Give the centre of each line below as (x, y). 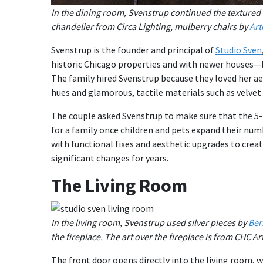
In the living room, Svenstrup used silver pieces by (150, 222)
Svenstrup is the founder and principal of (133, 50)
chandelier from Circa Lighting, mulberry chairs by (150, 26)
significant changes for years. (112, 158)
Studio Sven (239, 50)
